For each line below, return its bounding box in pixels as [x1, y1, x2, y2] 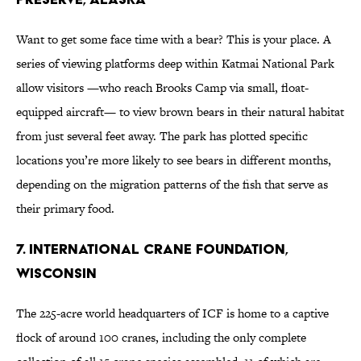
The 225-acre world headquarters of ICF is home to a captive [16, 305, 329, 322]
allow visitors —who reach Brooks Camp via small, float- [16, 79, 309, 97]
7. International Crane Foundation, [16, 240, 288, 258]
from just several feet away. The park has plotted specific [16, 127, 308, 145]
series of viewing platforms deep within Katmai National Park [16, 55, 334, 73]
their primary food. [16, 200, 114, 218]
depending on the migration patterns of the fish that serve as [16, 176, 328, 193]
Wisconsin [16, 264, 97, 282]
